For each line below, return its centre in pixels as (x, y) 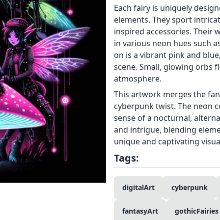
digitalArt (138, 187)
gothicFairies (197, 211)
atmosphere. (138, 79)
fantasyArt (140, 211)
